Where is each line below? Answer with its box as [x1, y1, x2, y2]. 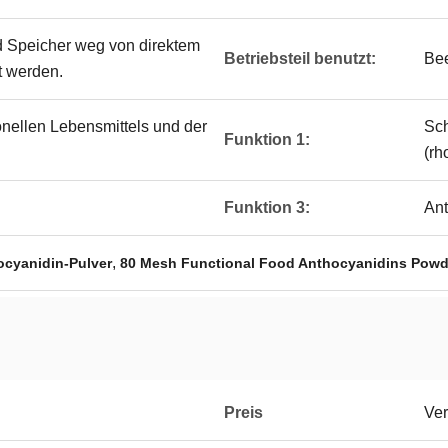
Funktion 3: [224, 199, 310, 216]
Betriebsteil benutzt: [224, 50, 376, 67]
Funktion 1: [224, 131, 310, 148]
